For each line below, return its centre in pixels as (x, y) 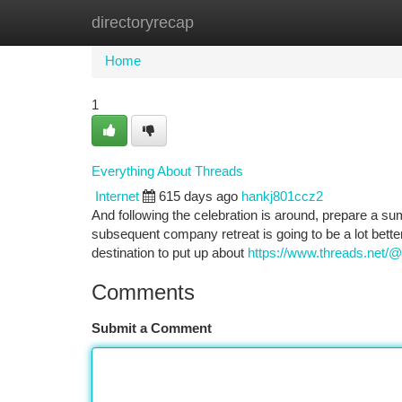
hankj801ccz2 (282, 197)
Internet (117, 197)
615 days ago (198, 197)
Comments (143, 292)
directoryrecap (143, 22)
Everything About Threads (167, 171)
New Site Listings (232, 22)
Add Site (334, 22)
